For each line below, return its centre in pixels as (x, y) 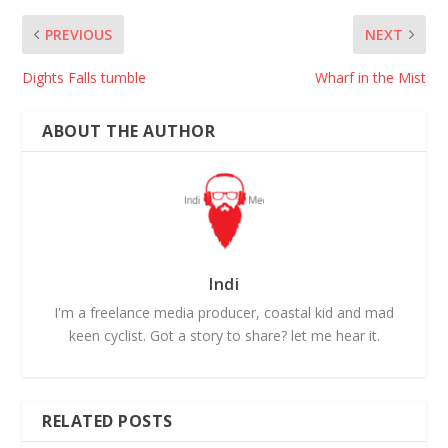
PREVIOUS (79, 34)
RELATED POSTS (107, 420)
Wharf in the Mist (370, 77)
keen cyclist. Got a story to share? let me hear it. (224, 335)
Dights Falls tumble (86, 77)
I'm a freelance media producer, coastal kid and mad (224, 312)
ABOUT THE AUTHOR (129, 130)
